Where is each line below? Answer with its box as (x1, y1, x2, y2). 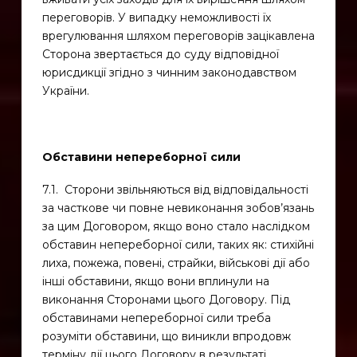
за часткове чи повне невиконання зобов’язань (41, 201, 314, 216)
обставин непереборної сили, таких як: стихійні (41, 237, 314, 253)
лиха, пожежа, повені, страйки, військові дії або (41, 256, 310, 271)
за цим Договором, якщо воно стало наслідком (41, 219, 310, 234)
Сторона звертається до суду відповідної (41, 47, 279, 61)
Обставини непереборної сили (41, 149, 241, 164)
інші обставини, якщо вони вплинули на (41, 274, 269, 289)
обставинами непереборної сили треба (41, 311, 271, 326)
